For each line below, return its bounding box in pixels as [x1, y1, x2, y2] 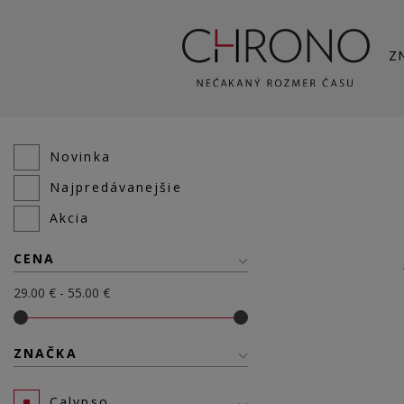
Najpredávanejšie [50, 179, 182, 196]
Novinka [50, 148, 111, 165]
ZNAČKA [14, 344, 78, 362]
